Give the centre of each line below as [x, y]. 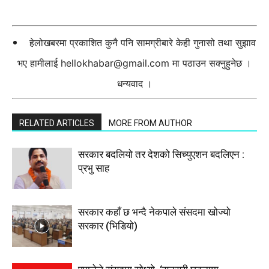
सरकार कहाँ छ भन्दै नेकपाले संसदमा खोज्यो [154, 212]
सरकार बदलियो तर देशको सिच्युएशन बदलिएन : [161, 154]
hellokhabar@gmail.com [115, 63]
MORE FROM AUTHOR [150, 123]
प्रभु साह [94, 168]
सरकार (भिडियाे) [108, 226]
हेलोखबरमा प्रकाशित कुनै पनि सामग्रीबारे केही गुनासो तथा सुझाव [143, 43]
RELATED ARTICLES [57, 123]
